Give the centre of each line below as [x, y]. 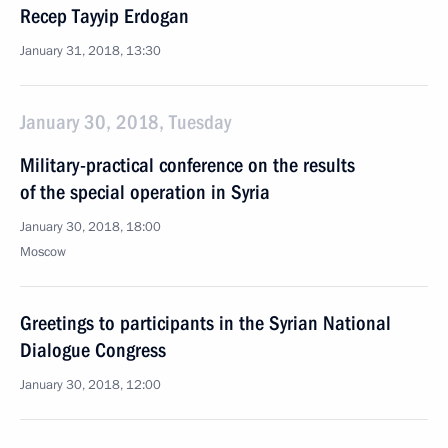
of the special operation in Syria [145, 192]
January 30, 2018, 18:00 [90, 227]
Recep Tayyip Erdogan [104, 16]
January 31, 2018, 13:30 [90, 51]
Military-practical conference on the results [187, 165]
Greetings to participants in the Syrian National [205, 323]
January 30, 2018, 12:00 [90, 385]
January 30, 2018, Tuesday [125, 122]
